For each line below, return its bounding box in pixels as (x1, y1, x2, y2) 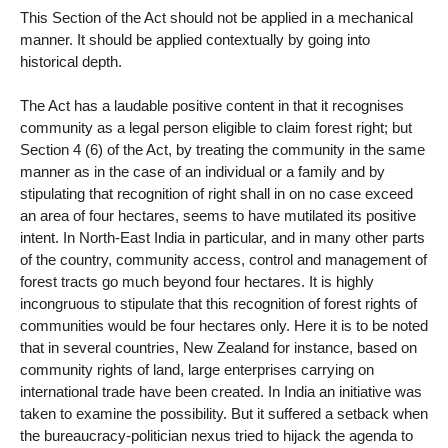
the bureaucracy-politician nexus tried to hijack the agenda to (20, 427, 413, 445)
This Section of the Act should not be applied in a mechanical (20, 8, 413, 26)
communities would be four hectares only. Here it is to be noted (20, 317, 428, 335)
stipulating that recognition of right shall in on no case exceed (20, 185, 413, 203)
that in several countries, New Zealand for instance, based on (20, 339, 417, 357)
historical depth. (20, 52, 122, 70)
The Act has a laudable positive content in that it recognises (20, 97, 404, 115)
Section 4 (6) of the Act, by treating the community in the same (20, 141, 425, 159)
